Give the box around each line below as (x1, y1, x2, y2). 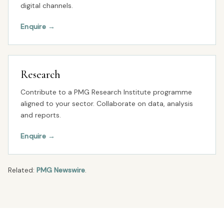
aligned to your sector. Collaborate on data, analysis (20, 99, 193, 108)
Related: (8, 165, 36, 174)
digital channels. (20, 1, 73, 10)
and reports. (20, 110, 61, 119)
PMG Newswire (36, 165, 85, 174)
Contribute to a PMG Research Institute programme (20, 87, 192, 96)
